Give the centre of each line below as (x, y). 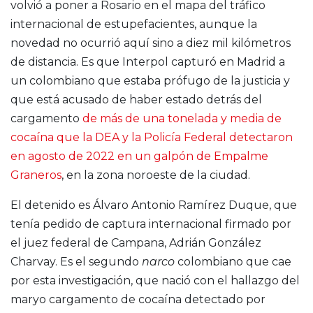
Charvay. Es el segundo (76, 262)
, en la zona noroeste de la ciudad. (156, 175)
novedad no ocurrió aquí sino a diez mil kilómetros (151, 43)
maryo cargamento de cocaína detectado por (138, 300)
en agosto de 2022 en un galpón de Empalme (139, 156)
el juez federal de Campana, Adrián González (136, 243)
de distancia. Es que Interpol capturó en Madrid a (148, 62)
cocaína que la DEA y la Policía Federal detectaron (152, 138)
